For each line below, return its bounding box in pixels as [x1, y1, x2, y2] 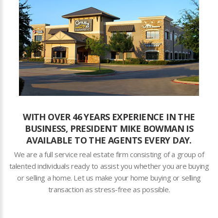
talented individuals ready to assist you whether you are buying [9, 161, 209, 171]
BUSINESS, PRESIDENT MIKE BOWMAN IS [24, 123, 194, 135]
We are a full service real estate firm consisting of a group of [14, 149, 204, 160]
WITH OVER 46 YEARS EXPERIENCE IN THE [23, 111, 195, 123]
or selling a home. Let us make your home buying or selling [17, 173, 201, 183]
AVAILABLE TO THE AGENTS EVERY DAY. [26, 134, 192, 146]
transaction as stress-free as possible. [48, 184, 170, 195]
